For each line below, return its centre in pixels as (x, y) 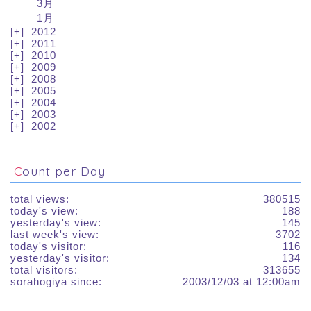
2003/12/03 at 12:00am (242, 281)
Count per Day (64, 170)
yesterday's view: (56, 222)
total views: (40, 199)
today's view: (44, 210)
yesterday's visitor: (60, 258)
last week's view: (55, 234)
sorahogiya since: (56, 281)
